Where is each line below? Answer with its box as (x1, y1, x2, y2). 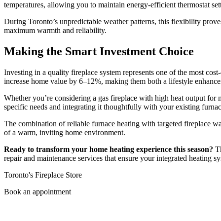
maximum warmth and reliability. (4, 26, 107, 35)
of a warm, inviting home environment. (4, 128, 125, 137)
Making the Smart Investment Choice (4, 44, 194, 58)
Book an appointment (4, 187, 71, 196)
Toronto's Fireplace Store (4, 170, 82, 179)
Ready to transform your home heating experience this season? (4, 145, 213, 153)
